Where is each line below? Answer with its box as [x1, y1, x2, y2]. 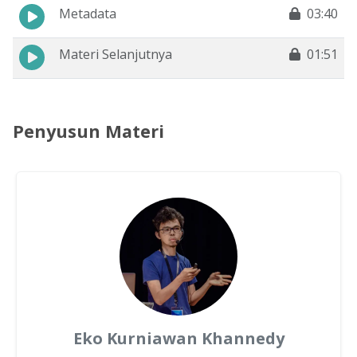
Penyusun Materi [13, 120, 164, 143]
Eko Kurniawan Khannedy [73, 328, 284, 350]
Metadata [59, 5, 116, 23]
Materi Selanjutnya [59, 45, 172, 64]
